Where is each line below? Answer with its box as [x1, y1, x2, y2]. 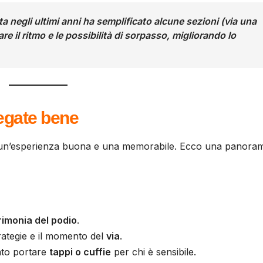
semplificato [96, 15, 151, 28]
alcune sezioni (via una [151, 15, 257, 28]
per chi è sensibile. [111, 245, 196, 258]
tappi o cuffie [49, 245, 111, 258]
